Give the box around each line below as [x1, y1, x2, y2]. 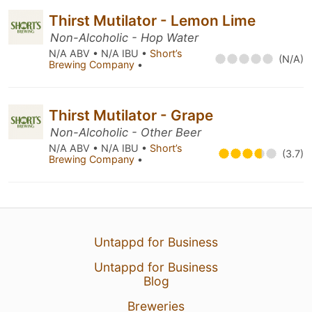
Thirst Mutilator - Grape [49, 107, 213, 124]
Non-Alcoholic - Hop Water [50, 31, 198, 45]
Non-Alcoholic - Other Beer [50, 125, 201, 139]
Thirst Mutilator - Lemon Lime [49, 12, 256, 29]
